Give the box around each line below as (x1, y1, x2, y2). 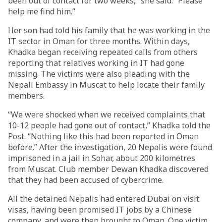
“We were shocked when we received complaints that (8, 109, 205, 120)
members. (8, 90, 45, 101)
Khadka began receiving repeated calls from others (8, 47, 198, 57)
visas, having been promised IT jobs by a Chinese (8, 204, 192, 215)
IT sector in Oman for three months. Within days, (8, 36, 190, 47)
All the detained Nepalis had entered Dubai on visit (8, 193, 199, 204)
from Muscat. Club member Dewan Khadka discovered (8, 164, 209, 174)
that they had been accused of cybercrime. (8, 174, 164, 185)
